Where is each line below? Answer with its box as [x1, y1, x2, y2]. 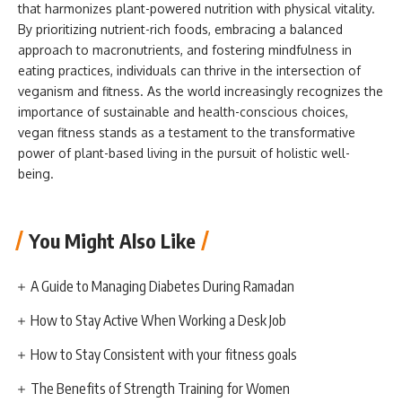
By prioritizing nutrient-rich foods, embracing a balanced [18, 21, 343, 37]
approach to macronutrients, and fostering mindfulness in [18, 41, 352, 57]
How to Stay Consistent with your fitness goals [31, 345, 298, 363]
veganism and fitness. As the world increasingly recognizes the [18, 83, 383, 99]
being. [18, 165, 54, 181]
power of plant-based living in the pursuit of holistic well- [18, 144, 350, 161]
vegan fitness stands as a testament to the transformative [18, 124, 355, 140]
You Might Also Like [29, 228, 196, 253]
